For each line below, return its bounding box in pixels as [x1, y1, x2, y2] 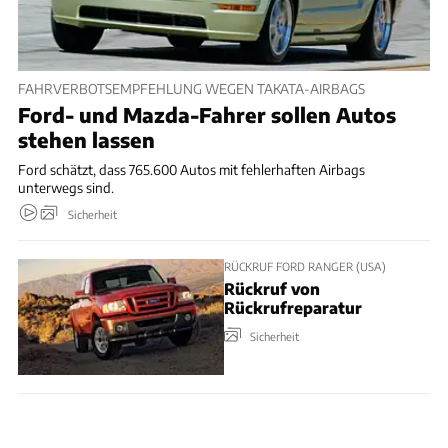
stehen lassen [18, 127, 155, 153]
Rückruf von [224, 278, 320, 298]
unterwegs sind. [18, 179, 114, 197]
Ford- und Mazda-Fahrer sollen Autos [18, 102, 396, 128]
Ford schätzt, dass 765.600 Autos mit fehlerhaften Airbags [18, 161, 365, 179]
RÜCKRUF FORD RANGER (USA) [224, 259, 386, 274]
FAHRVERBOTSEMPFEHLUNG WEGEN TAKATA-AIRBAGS [18, 79, 365, 97]
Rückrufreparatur [224, 297, 362, 317]
